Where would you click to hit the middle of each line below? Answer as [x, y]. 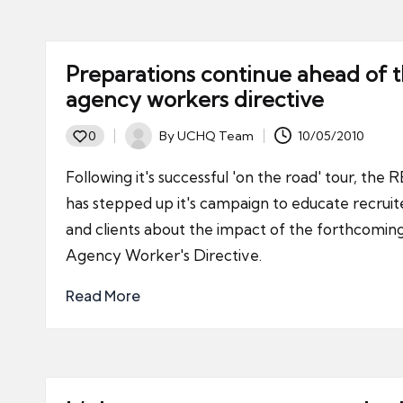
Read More [103, 296]
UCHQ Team [216, 135]
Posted [146, 145]
